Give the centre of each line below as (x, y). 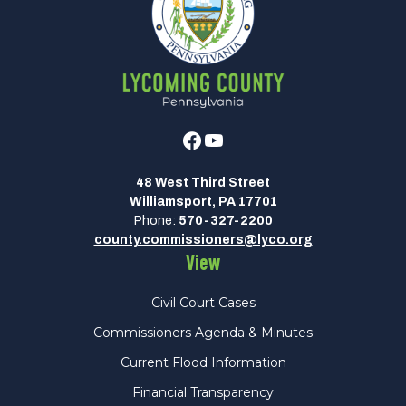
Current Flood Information (203, 363)
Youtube (234, 140)
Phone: (156, 221)
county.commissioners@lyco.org (203, 240)
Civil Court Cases (203, 303)
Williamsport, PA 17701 (203, 202)
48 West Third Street (203, 183)
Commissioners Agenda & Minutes (203, 333)
